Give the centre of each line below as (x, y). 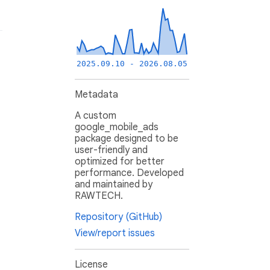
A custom (96, 116)
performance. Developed (129, 173)
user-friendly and (111, 150)
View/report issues (115, 234)
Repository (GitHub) (118, 217)
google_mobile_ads (117, 127)
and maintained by (114, 185)
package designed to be (127, 139)
